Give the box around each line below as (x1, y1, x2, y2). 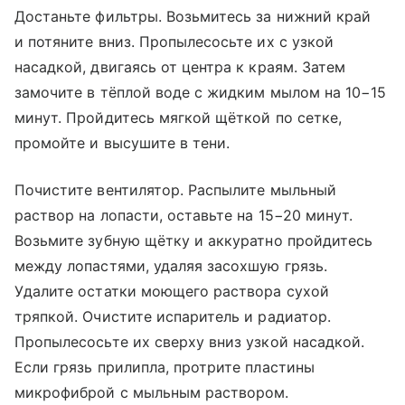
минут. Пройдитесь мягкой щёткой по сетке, (14, 108, 342, 127)
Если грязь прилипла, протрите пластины (14, 358, 315, 377)
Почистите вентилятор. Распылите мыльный (14, 181, 336, 200)
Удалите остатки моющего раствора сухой (14, 282, 329, 301)
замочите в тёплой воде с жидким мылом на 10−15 (14, 83, 387, 102)
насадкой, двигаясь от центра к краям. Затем (14, 58, 346, 77)
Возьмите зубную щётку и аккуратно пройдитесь (14, 231, 373, 250)
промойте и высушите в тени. (14, 134, 231, 153)
